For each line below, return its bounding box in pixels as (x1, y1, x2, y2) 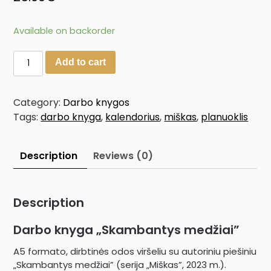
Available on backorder (13, 24, 116, 37)
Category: (13, 95, 64, 109)
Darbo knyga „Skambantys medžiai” (13, 221, 240, 238)
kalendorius (105, 109, 160, 124)
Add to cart (54, 56, 106, 67)
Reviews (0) (93, 148, 154, 163)
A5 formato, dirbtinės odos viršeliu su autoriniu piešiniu (13, 244, 257, 258)
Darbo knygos (63, 95, 130, 109)
